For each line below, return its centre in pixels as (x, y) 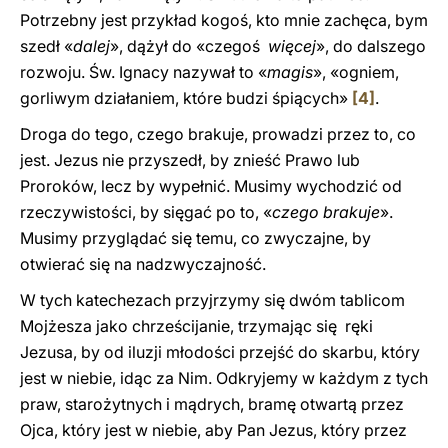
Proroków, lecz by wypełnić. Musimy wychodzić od (211, 186)
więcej (292, 46)
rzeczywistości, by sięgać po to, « (146, 212)
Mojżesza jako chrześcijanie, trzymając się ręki (196, 326)
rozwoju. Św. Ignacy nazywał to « (143, 72)
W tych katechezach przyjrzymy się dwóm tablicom (212, 300)
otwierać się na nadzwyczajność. (143, 264)
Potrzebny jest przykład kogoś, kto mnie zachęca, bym (224, 20)
